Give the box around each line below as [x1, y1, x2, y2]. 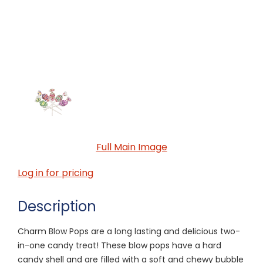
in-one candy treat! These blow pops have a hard [18, 239, 221, 251]
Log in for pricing [18, 166, 93, 180]
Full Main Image [96, 140, 167, 154]
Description [18, 196, 96, 216]
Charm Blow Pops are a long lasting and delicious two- [18, 225, 240, 237]
